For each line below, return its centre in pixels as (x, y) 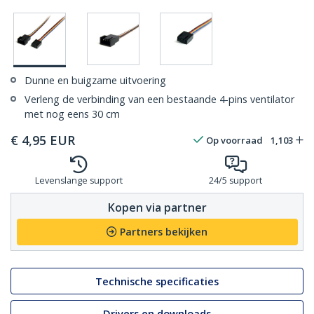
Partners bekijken (164, 232)
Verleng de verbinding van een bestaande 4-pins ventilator (159, 100)
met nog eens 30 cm (72, 114)
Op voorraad (234, 141)
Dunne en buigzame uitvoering (95, 81)
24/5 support (235, 181)
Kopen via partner (157, 207)
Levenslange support (78, 181)
